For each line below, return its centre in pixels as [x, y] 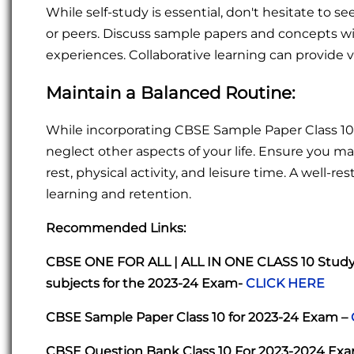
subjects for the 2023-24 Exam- [146, 284]
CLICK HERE [285, 284]
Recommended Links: [116, 228]
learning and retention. [119, 194]
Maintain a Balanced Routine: [171, 93]
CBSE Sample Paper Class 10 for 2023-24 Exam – [198, 318]
